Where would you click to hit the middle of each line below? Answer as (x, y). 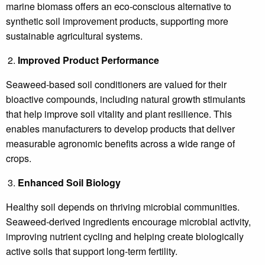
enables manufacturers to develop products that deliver (120, 129)
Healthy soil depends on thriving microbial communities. (123, 207)
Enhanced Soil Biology (69, 182)
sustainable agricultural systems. (74, 36)
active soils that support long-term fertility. (92, 251)
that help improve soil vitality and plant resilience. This (119, 114)
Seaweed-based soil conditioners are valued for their (116, 84)
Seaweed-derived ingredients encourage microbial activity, (128, 222)
